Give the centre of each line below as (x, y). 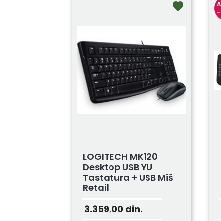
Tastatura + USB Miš (128, 178)
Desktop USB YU (117, 167)
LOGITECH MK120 (120, 157)
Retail (96, 188)
